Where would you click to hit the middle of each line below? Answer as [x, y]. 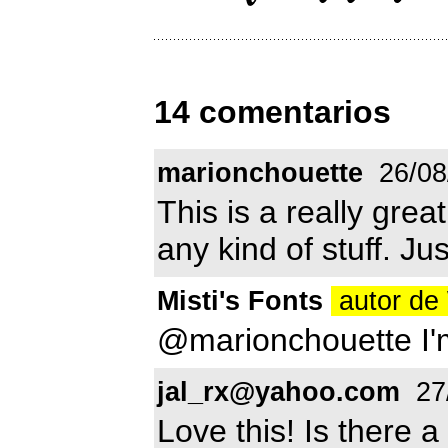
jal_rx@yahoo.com [278, 391]
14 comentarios [272, 112]
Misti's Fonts [240, 300]
